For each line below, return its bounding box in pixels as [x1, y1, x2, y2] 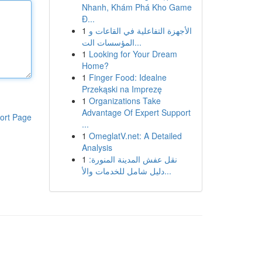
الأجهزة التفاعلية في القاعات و [88, 25, 192, 36]
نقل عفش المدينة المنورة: [88, 153, 177, 165]
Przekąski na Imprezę [81, 83, 162, 95]
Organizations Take [88, 95, 161, 106]
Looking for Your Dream [88, 48, 177, 60]
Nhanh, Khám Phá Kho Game [81, 1, 192, 13]
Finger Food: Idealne [88, 71, 167, 83]
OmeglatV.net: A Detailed [88, 130, 182, 142]
